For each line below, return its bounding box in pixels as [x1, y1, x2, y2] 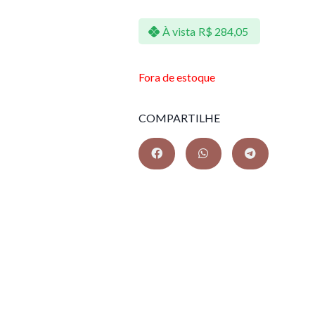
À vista [162, 24, 195, 38]
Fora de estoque [139, 70, 215, 84]
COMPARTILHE [139, 110, 220, 124]
